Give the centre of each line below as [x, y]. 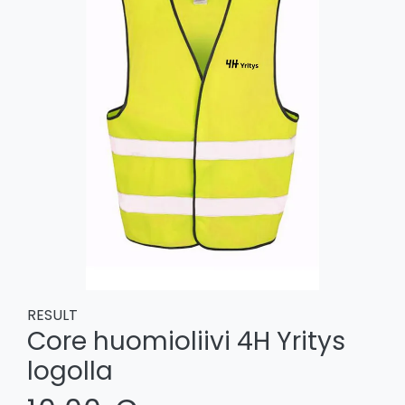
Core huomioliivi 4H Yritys [186, 341]
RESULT [52, 315]
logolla [70, 371]
